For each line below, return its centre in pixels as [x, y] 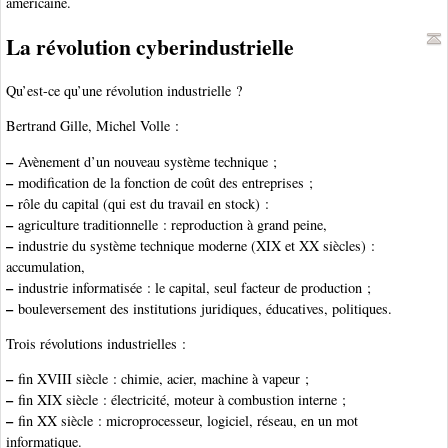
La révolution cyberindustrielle [150, 46]
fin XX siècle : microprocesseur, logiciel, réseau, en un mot [185, 421]
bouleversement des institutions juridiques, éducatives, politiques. [202, 308]
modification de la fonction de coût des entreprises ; [163, 182]
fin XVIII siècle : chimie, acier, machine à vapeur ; [161, 379]
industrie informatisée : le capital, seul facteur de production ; [192, 287]
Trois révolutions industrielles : [96, 344]
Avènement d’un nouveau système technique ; [145, 161]
